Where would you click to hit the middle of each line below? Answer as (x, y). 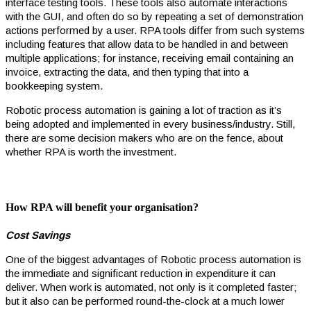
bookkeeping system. (54, 85)
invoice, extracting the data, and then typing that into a (127, 72)
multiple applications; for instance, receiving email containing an (150, 58)
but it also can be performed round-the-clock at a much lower (145, 301)
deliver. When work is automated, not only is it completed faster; (151, 287)
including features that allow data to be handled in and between (147, 44)
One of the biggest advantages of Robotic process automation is (153, 260)
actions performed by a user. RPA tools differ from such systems (155, 30)
